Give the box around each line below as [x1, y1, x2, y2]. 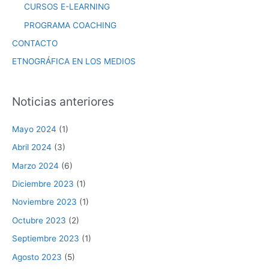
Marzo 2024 [12, 160, 59, 171]
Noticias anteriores [12, 94, 114, 109]
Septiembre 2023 [12, 234, 79, 244]
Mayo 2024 [12, 124, 56, 134]
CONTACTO [12, 38, 58, 48]
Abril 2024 [12, 142, 52, 153]
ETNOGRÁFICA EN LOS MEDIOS [12, 56, 136, 67]
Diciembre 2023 [12, 178, 74, 189]
